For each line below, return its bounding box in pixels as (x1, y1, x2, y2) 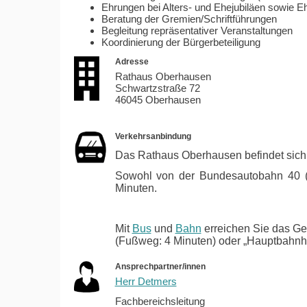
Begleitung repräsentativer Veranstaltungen (101, 25, 293, 37)
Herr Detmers (114, 275, 177, 288)
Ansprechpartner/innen (114, 262, 206, 272)
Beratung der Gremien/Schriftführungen (101, 13, 277, 25)
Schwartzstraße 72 (114, 82, 200, 95)
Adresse (114, 57, 149, 67)
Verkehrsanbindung (114, 132, 191, 142)
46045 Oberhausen (114, 94, 201, 106)
